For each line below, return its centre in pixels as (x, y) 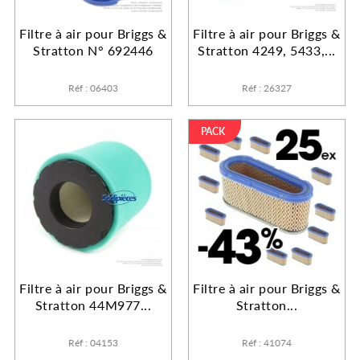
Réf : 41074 (267, 343)
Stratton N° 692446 (93, 51)
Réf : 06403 (93, 88)
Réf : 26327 (267, 88)
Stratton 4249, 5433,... (267, 51)
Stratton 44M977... (93, 305)
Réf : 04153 (93, 343)
